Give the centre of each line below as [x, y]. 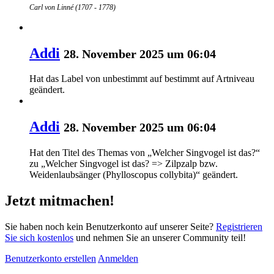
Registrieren [239, 227]
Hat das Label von [66, 79]
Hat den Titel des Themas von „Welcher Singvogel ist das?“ [145, 153]
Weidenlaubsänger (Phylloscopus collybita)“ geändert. [134, 175]
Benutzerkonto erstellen [50, 259]
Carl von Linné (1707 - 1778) [72, 7]
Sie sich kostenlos [39, 238]
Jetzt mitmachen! [60, 201]
